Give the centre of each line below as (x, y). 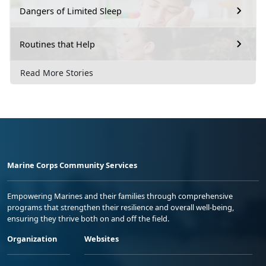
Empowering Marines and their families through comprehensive (120, 196)
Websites (102, 238)
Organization (32, 238)
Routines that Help (57, 44)
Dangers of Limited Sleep (71, 11)
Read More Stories (57, 72)
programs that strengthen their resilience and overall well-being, (121, 207)
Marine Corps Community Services (72, 165)
